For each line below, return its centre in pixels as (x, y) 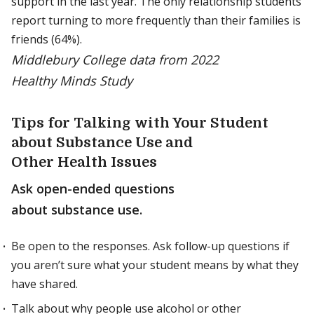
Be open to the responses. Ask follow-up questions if (150, 246)
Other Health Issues (84, 162)
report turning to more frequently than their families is (156, 20)
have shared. (45, 284)
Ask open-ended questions (93, 189)
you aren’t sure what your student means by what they (155, 265)
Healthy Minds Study (72, 81)
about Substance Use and (102, 143)
